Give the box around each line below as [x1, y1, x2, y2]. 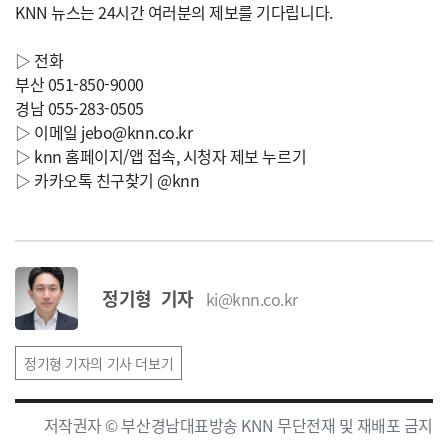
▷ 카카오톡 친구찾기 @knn [15, 168, 200, 192]
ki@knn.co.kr [205, 286, 298, 311]
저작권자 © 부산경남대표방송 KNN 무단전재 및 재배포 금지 [43, 413, 433, 437]
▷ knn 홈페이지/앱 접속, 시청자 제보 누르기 [15, 144, 307, 168]
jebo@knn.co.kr [81, 120, 193, 144]
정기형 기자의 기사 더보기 [24, 353, 174, 373]
